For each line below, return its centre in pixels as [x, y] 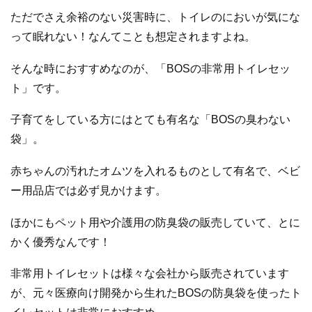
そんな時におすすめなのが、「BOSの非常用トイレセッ [150, 68]
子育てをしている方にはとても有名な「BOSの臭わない [150, 120]
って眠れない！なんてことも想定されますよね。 [133, 37]
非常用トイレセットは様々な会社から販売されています [150, 274]
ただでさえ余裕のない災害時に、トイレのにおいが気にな [155, 17]
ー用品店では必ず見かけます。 [88, 191]
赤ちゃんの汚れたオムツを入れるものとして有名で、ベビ [155, 171]
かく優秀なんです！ [61, 242]
